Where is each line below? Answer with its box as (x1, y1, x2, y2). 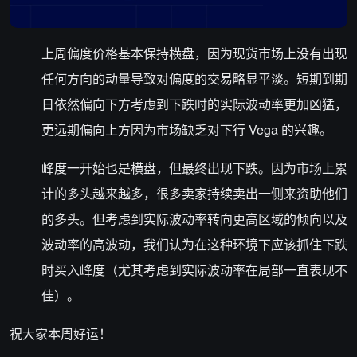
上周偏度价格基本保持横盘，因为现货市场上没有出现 (41, 43, 347, 62)
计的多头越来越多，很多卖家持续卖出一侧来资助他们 (41, 183, 347, 202)
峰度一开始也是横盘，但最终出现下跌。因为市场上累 (41, 158, 347, 177)
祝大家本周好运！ (10, 324, 112, 343)
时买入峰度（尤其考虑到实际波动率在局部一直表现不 (41, 260, 347, 279)
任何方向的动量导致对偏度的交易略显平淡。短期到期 (41, 69, 347, 88)
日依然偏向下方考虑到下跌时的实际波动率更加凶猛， (41, 94, 347, 113)
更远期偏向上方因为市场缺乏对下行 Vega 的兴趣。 (41, 120, 332, 139)
